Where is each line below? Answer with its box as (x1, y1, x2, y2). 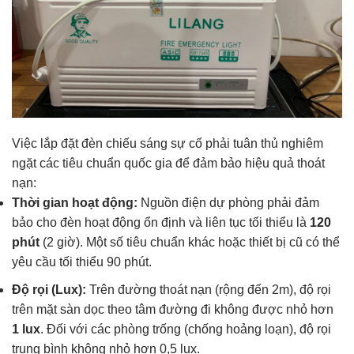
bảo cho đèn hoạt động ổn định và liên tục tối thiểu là (12, 216, 310, 230)
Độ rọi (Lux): (12, 282, 86, 296)
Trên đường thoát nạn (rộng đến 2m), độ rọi (86, 282, 331, 296)
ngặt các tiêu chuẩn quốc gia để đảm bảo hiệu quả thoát (12, 156, 325, 171)
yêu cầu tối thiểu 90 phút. (12, 255, 152, 269)
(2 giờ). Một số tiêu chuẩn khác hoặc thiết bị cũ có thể (40, 235, 340, 250)
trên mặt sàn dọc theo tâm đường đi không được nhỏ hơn (12, 302, 333, 316)
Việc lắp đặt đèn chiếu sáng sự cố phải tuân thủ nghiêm (12, 137, 323, 151)
